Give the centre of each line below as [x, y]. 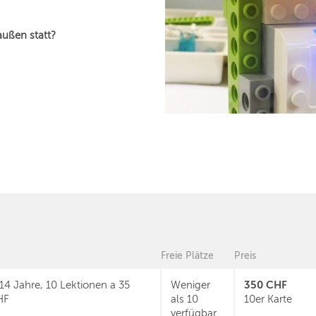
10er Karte [268, 299]
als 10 [184, 299]
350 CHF [266, 285]
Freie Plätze [187, 256]
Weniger [190, 285]
